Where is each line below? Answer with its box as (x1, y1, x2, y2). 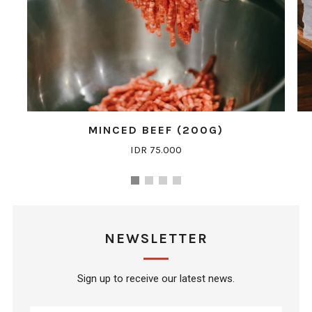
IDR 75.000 (130, 143, 182, 156)
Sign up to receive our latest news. (77, 272, 235, 285)
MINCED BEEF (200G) (88, 123, 224, 136)
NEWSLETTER (104, 231, 208, 247)
